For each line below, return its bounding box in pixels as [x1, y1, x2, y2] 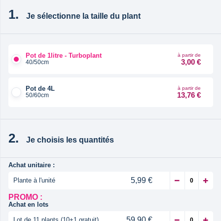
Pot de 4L [26, 85, 55, 93]
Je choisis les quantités [26, 135, 114, 144]
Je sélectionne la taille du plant [26, 11, 141, 20]
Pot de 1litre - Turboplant [26, 52, 102, 60]
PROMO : [8, 192, 42, 201]
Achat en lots [8, 200, 48, 208]
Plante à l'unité [13, 176, 55, 184]
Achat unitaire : [8, 161, 55, 169]
